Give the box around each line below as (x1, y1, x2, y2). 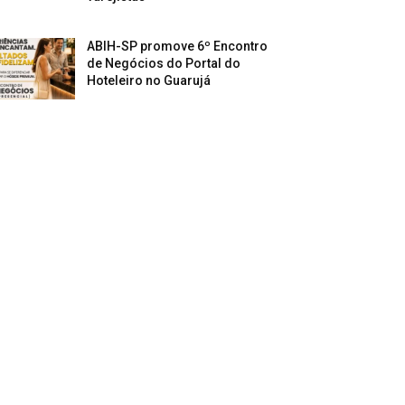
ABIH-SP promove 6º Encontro (87, 39, 268, 54)
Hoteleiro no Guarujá (87, 73, 212, 89)
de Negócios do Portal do (87, 56, 241, 71)
